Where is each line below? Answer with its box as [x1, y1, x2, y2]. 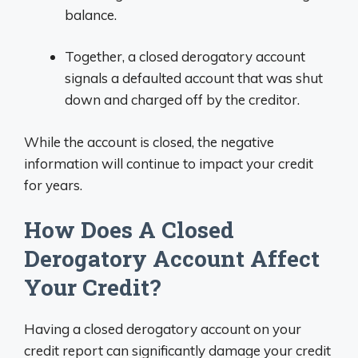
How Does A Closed [24, 215, 234, 245]
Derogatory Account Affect [24, 244, 320, 273]
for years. [24, 176, 82, 193]
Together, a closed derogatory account [65, 48, 305, 65]
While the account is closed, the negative [24, 133, 274, 150]
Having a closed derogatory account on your [24, 320, 301, 337]
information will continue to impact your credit [24, 154, 313, 172]
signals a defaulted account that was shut [65, 70, 323, 86]
